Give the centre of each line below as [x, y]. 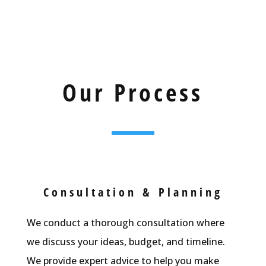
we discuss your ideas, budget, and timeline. [126, 241]
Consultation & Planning [133, 192]
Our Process [133, 92]
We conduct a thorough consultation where [125, 222]
